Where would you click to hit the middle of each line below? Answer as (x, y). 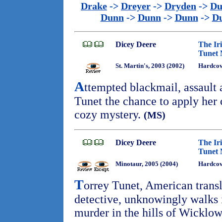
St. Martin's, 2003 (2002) (150, 66)
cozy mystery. (109, 114)
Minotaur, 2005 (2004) (147, 164)
